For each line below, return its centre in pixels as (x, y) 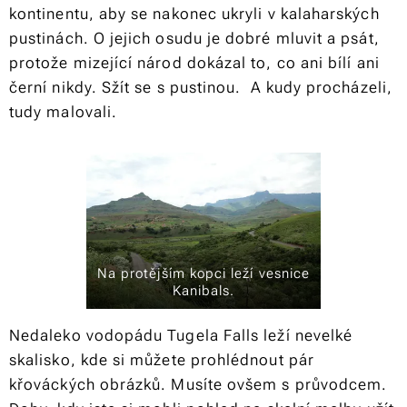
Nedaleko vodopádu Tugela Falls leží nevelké (181, 336)
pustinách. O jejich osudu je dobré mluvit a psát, (194, 38)
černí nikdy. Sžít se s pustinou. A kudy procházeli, (201, 87)
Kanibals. (203, 291)
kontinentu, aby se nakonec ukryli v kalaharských (194, 14)
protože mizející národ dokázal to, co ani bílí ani (194, 63)
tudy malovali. (64, 112)
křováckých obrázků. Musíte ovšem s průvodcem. (199, 385)
